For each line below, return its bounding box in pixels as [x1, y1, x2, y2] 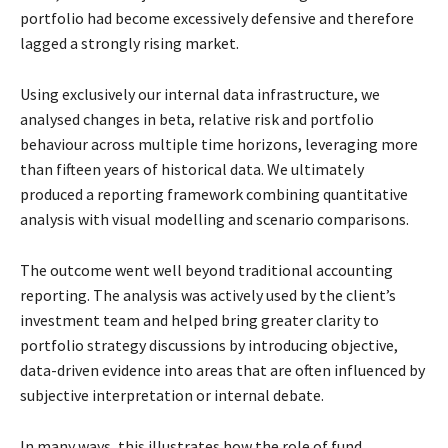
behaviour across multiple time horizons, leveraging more [20, 134, 418, 155]
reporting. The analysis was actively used [20, 285, 300, 306]
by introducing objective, [229, 335, 398, 356]
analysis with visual [20, 209, 154, 230]
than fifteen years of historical [20, 159, 230, 180]
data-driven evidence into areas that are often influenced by [20, 360, 425, 381]
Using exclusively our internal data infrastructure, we [20, 84, 380, 105]
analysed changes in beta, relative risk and [20, 109, 310, 130]
